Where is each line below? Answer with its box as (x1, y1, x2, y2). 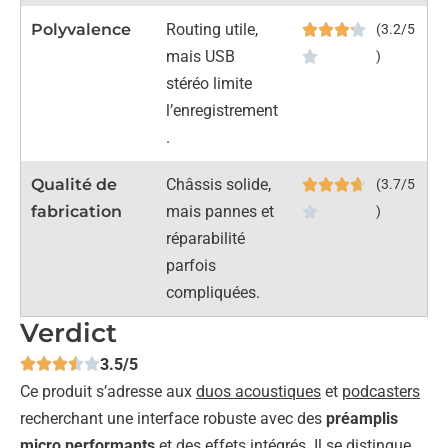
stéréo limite (166, 73, 253, 93)
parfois (166, 255, 217, 275)
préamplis (326, 408, 398, 428)
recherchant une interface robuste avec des (20, 408, 326, 428)
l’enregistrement (166, 100, 279, 120)
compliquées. (166, 282, 261, 302)
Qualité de (31, 174, 117, 194)
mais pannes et (166, 201, 275, 221)
